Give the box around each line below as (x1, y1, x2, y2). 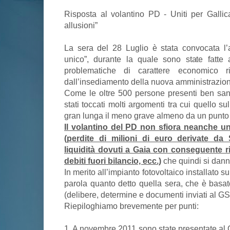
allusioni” (64, 21, 98, 30)
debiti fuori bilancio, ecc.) (64, 156, 161, 166)
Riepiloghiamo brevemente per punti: (64, 201, 199, 211)
